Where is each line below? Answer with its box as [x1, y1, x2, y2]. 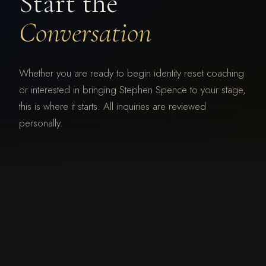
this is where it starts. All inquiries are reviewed [19, 99, 206, 113]
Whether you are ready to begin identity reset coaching [19, 65, 244, 80]
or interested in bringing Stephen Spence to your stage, [19, 82, 246, 97]
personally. [19, 115, 63, 130]
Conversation [19, 15, 151, 50]
